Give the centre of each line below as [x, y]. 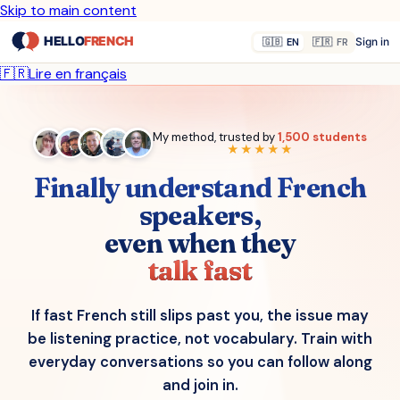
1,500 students [322, 137]
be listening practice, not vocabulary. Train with [200, 339]
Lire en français [78, 74]
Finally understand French [200, 188]
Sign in [372, 42]
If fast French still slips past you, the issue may [200, 316]
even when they [200, 243]
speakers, [200, 216]
